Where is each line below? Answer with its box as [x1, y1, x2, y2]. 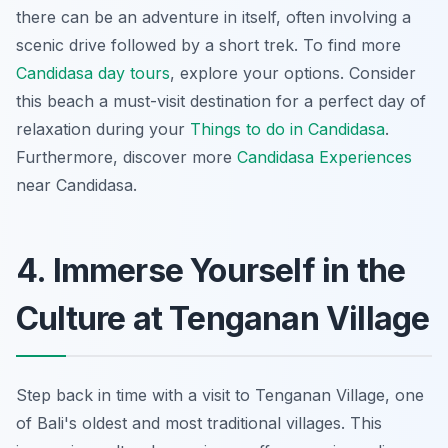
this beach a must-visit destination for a [16, 91, 318, 112]
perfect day [318, 91, 405, 112]
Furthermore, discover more [16, 147, 237, 168]
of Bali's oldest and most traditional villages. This [16, 413, 382, 434]
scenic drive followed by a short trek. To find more [16, 35, 401, 56]
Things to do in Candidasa [190, 119, 385, 140]
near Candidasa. [16, 175, 137, 196]
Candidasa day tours [16, 63, 170, 84]
